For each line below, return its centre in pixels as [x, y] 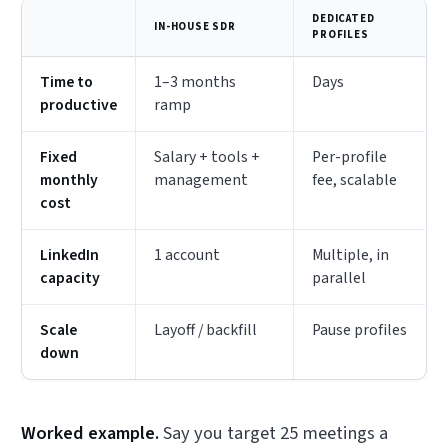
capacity [70, 278]
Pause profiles [360, 330]
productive [79, 105]
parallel [339, 278]
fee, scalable [355, 180]
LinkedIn [70, 255]
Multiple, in [351, 255]
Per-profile [350, 157]
